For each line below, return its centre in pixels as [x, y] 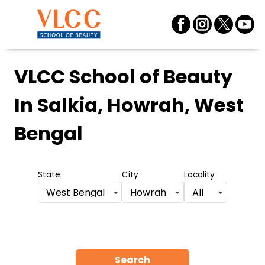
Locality [199, 175]
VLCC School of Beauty [123, 77]
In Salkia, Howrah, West [129, 105]
